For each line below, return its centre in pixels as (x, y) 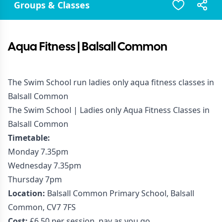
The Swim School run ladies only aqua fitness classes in (111, 82)
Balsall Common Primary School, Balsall (120, 193)
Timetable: (30, 138)
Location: (27, 193)
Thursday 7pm (35, 179)
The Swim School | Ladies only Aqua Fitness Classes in (109, 110)
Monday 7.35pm (39, 152)
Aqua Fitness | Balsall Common (88, 47)
